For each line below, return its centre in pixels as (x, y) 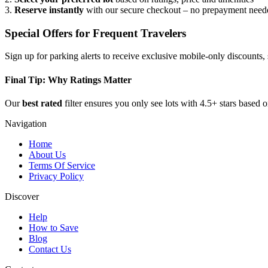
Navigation (26, 123)
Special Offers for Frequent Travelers (95, 33)
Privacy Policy (56, 176)
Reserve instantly (49, 10)
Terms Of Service (62, 165)
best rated (42, 103)
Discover (22, 196)
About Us (47, 154)
